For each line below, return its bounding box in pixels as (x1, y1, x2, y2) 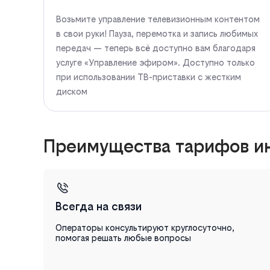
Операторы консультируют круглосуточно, (55, 222, 234, 233)
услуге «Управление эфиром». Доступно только (56, 57, 255, 67)
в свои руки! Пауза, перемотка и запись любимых (56, 28, 258, 39)
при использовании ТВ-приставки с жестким (56, 71, 241, 82)
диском (56, 86, 87, 96)
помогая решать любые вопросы (55, 232, 191, 243)
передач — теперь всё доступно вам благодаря (56, 42, 256, 53)
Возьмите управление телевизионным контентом (56, 13, 260, 24)
